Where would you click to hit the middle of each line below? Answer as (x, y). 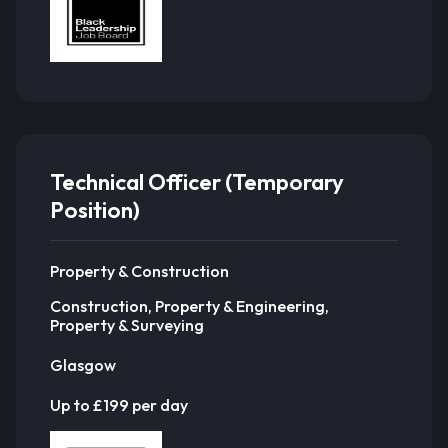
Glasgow (83, 364)
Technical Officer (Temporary (197, 182)
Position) (95, 210)
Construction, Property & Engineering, (189, 306)
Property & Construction (139, 270)
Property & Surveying (127, 325)
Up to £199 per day (119, 404)
